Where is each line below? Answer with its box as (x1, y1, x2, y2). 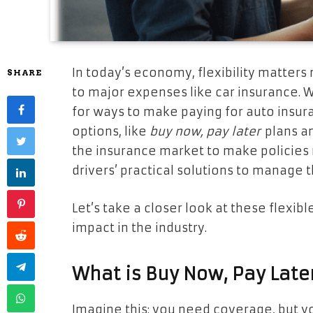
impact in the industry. (72, 220, 207, 235)
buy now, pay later (150, 124, 261, 139)
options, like (72, 124, 150, 139)
